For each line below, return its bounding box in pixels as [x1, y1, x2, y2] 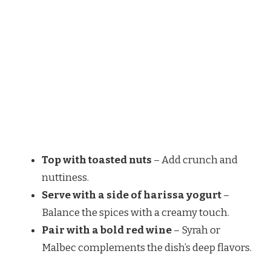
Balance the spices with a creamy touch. [42, 206, 229, 219]
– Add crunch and [152, 153, 238, 166]
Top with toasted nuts [42, 153, 152, 166]
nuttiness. [42, 171, 89, 184]
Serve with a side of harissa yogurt [42, 188, 221, 201]
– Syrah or [172, 223, 220, 237]
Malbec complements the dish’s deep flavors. [42, 241, 252, 254]
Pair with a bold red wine [42, 223, 172, 237]
